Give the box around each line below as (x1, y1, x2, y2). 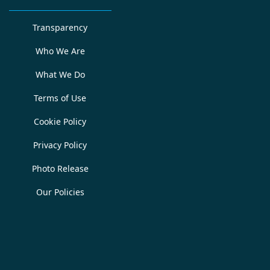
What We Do (35, 69, 85, 80)
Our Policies (36, 186, 84, 198)
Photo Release (31, 163, 89, 174)
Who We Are (35, 45, 85, 57)
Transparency (33, 22, 88, 33)
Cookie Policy (34, 116, 87, 127)
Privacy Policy (33, 139, 87, 151)
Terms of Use (34, 92, 87, 104)
